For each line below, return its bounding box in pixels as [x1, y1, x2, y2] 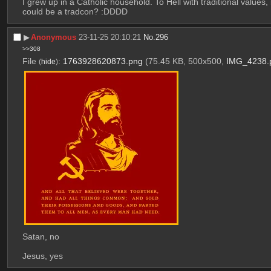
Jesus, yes [22, 251, 63, 261]
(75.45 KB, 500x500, [145, 56, 226, 67]
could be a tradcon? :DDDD [22, 7, 128, 17]
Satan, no [22, 232, 59, 242]
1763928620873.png [62, 56, 143, 67]
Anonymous [31, 33, 77, 42]
